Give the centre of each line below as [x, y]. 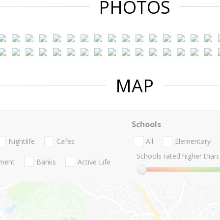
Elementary [192, 141]
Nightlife [22, 141]
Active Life [94, 162]
